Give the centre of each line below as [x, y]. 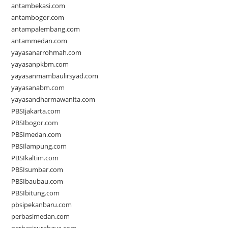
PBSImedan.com [36, 135]
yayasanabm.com [38, 88]
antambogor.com [38, 18]
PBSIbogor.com [35, 123]
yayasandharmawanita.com [53, 99]
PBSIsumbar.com [37, 170]
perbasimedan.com [41, 217]
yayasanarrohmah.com [47, 53]
